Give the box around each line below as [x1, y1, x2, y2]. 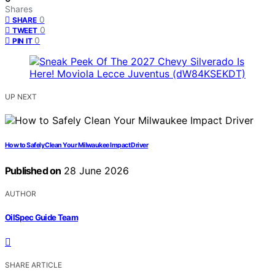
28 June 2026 [61, 165, 130, 177]
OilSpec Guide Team [5, 212, 79, 222]
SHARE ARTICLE [5, 260, 62, 269]
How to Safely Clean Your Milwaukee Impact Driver [5, 141, 149, 150]
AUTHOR [5, 189, 36, 199]
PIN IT [12, 36, 33, 46]
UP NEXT [5, 92, 37, 102]
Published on [5, 165, 61, 177]
